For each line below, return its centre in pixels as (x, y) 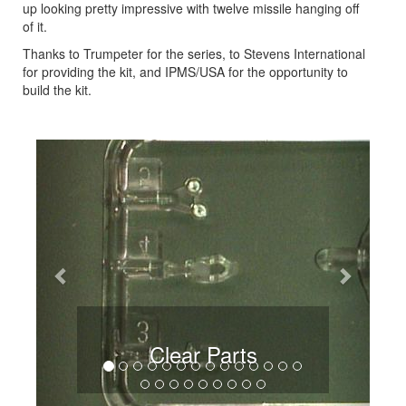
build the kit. (57, 89)
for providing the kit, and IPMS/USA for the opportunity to (185, 71)
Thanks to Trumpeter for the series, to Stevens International (194, 53)
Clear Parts (203, 353)
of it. (35, 26)
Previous (95, 150)
